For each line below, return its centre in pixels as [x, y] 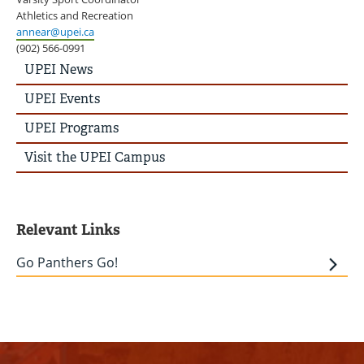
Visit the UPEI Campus [95, 157]
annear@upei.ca [55, 32]
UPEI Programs [71, 128]
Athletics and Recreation [75, 15]
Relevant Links [68, 230]
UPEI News [58, 69]
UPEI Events [62, 99]
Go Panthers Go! [67, 262]
